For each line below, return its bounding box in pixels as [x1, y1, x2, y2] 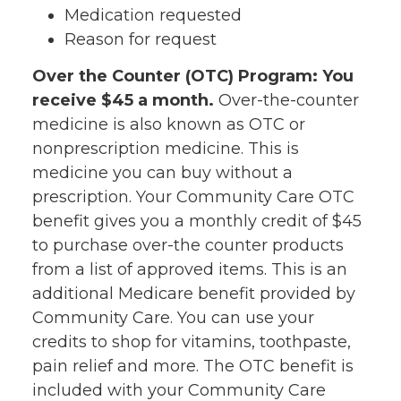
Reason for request [64, 29, 217, 49]
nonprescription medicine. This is [32, 138, 299, 158]
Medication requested [64, 4, 242, 25]
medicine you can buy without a [32, 162, 293, 183]
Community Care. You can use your [32, 307, 314, 328]
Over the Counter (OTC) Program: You [32, 65, 354, 86]
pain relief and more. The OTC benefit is [32, 355, 354, 376]
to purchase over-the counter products [32, 235, 344, 255]
